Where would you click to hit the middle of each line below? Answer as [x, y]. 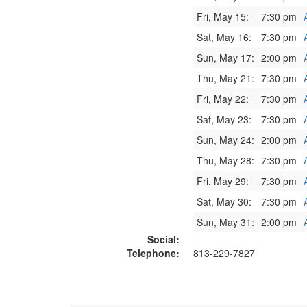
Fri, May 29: [223, 181]
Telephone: [153, 253]
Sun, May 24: [225, 140]
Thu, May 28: [225, 160]
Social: [163, 239]
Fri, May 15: [223, 16]
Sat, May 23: [224, 119]
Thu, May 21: [225, 78]
